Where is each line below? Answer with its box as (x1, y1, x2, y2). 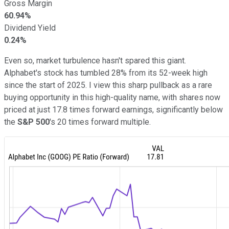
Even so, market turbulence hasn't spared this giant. (4, 55, 186, 65)
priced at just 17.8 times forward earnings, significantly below (4, 104, 223, 114)
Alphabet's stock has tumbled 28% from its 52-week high (4, 67, 208, 78)
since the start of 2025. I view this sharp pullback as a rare (4, 80, 212, 90)
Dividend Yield (4, 22, 56, 33)
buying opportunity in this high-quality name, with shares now (4, 92, 220, 102)
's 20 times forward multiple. (50, 117, 151, 127)
